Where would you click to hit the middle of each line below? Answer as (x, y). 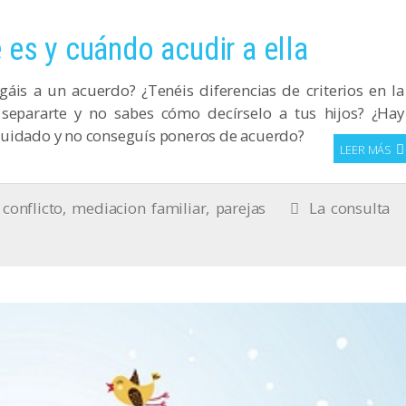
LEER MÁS (366, 150)
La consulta (349, 208)
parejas (241, 208)
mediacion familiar (139, 208)
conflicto (33, 208)
